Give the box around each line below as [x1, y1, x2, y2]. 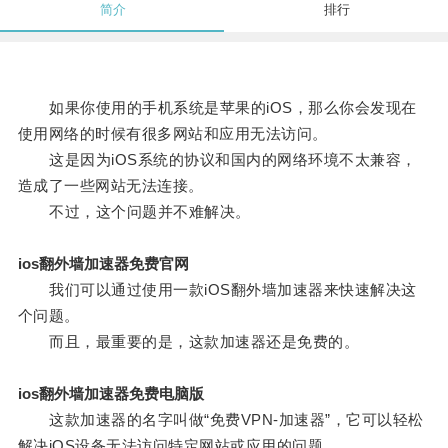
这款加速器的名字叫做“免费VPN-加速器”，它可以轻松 [17, 411, 424, 429]
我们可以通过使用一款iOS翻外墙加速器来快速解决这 [17, 281, 417, 299]
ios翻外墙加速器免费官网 [17, 255, 189, 273]
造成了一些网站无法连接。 [17, 177, 204, 195]
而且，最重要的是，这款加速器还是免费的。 [17, 333, 360, 351]
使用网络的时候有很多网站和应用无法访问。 [17, 125, 328, 143]
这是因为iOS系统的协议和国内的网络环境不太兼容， [17, 151, 417, 169]
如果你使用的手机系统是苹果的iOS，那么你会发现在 [17, 99, 417, 117]
